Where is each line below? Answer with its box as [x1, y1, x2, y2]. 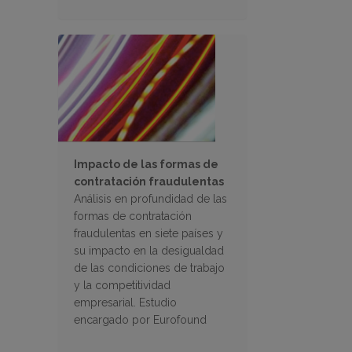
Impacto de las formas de [74, 158, 218, 171]
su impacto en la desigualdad [74, 244, 224, 258]
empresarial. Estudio [74, 296, 177, 310]
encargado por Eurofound [74, 313, 207, 327]
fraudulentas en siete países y [74, 227, 223, 240]
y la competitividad [74, 279, 170, 292]
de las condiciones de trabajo [74, 262, 225, 275]
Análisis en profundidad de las [74, 192, 227, 206]
